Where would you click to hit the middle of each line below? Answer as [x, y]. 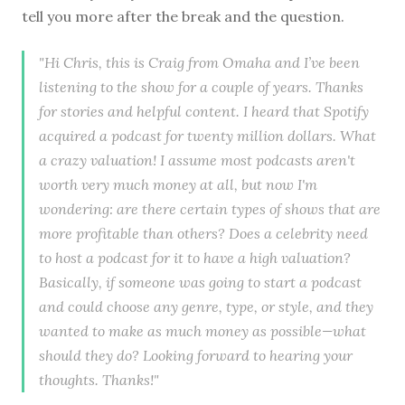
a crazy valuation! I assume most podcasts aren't [197, 160]
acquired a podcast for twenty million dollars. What [207, 135]
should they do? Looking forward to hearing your [196, 355]
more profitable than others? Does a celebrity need [203, 233]
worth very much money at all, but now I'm [178, 184]
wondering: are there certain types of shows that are [210, 208]
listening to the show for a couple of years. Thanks [201, 86]
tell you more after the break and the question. [183, 16]
